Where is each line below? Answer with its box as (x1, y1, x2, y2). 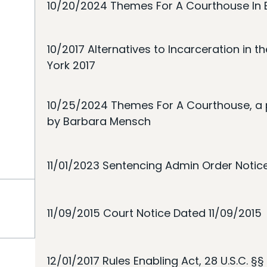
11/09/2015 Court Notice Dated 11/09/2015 (47, 205, 262, 221)
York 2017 (47, 58, 95, 73)
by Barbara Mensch (47, 114, 151, 129)
